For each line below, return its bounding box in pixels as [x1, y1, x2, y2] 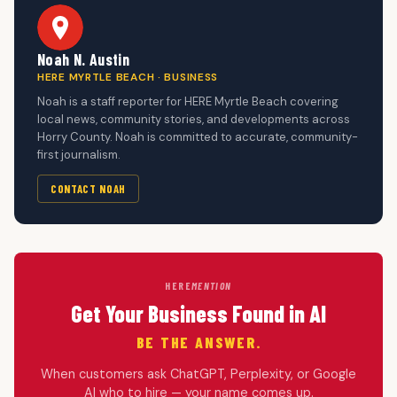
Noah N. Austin [37, 49, 130, 69]
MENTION [191, 278, 232, 292]
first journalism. [37, 146, 121, 162]
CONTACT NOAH [51, 181, 126, 196]
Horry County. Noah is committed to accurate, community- [37, 128, 358, 144]
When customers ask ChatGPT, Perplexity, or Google [41, 365, 356, 382]
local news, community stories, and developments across [37, 111, 350, 127]
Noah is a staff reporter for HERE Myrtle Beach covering [37, 93, 339, 109]
